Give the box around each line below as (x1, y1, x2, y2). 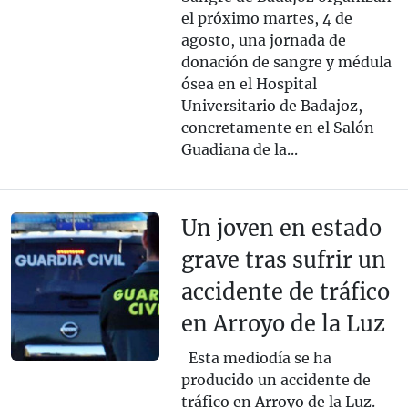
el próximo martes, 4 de (180, 9, 352, 28)
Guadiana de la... (180, 140, 298, 159)
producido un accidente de (180, 371, 371, 390)
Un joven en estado (180, 215, 382, 242)
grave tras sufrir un (180, 247, 386, 274)
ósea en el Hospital (180, 75, 317, 94)
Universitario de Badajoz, (180, 97, 362, 116)
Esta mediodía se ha (180, 349, 331, 368)
